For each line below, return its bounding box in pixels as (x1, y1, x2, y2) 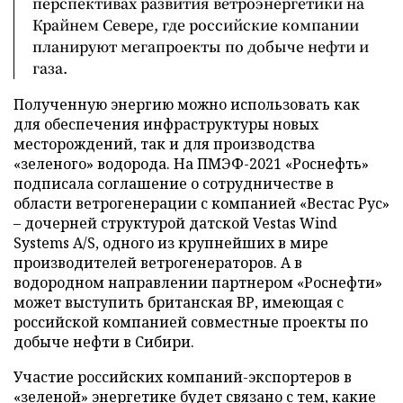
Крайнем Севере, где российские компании (32, 13, 359, 35)
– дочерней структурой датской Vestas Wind (13, 212, 337, 233)
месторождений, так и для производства (13, 133, 315, 154)
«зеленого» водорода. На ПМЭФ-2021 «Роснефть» (13, 153, 369, 174)
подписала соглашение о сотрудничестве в (13, 173, 334, 193)
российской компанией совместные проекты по (13, 311, 368, 332)
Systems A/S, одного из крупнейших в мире (13, 232, 328, 253)
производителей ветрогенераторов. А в (13, 252, 302, 273)
